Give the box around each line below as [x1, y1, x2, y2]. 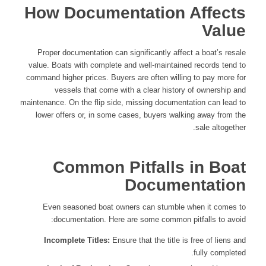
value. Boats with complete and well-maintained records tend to [28, 61, 246, 70]
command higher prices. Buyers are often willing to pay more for [26, 73, 246, 83]
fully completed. [194, 248, 246, 258]
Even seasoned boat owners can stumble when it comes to [43, 202, 246, 212]
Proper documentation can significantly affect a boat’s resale [37, 48, 246, 58]
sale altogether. [195, 123, 246, 132]
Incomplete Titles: [44, 236, 110, 245]
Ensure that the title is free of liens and [110, 236, 246, 245]
